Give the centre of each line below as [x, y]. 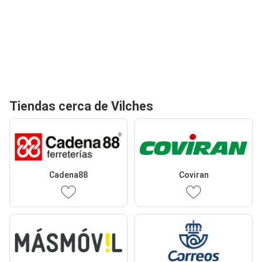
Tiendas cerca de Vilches [81, 106]
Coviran [194, 175]
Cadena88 [68, 175]
